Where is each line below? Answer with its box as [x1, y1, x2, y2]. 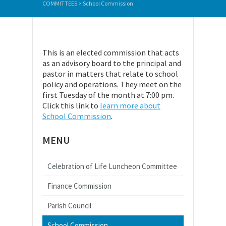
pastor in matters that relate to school [42, 69, 178, 79]
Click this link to [42, 100, 100, 110]
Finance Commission [47, 181, 111, 191]
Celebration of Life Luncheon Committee [47, 161, 177, 171]
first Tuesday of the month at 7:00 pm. [42, 90, 174, 100]
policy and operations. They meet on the [42, 79, 182, 89]
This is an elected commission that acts [42, 47, 179, 58]
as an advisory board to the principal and [42, 58, 181, 68]
